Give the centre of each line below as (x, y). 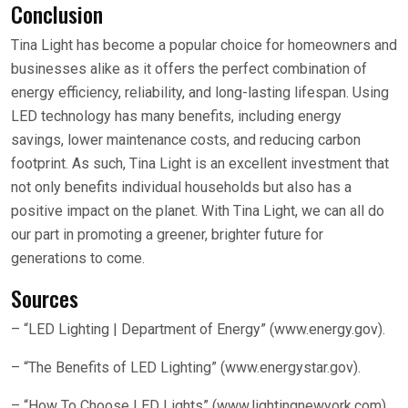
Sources (45, 298)
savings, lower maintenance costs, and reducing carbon (186, 140)
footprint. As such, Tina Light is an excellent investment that (200, 163)
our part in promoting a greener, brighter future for (167, 235)
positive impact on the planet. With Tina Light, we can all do (198, 211)
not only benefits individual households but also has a (181, 187)
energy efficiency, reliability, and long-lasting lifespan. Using (200, 92)
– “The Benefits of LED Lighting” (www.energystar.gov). (186, 367)
